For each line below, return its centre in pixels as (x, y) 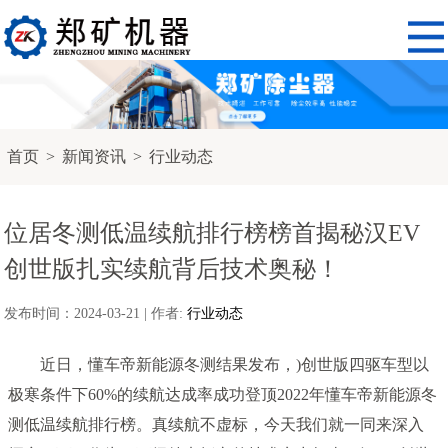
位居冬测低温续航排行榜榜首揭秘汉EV (212, 232)
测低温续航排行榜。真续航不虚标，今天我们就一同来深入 (216, 424)
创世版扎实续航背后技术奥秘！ (172, 268)
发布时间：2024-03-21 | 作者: (96, 313)
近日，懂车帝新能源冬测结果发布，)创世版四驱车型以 (219, 364)
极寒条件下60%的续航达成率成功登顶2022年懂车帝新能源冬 (223, 394)
